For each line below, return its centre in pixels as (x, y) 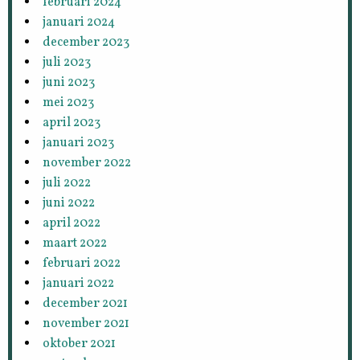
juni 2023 (69, 82)
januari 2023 (79, 143)
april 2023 (72, 123)
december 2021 (86, 303)
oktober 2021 (80, 344)
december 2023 (86, 42)
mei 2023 (69, 102)
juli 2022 (67, 183)
